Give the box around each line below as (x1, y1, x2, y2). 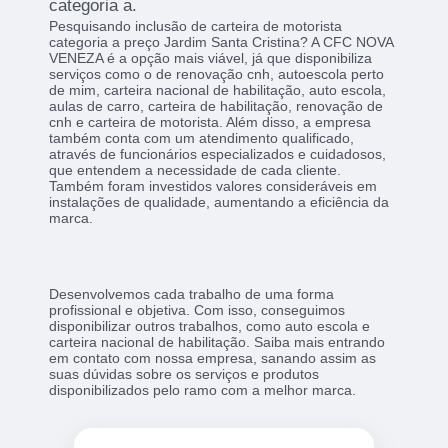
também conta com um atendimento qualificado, (49, 130, 355, 147)
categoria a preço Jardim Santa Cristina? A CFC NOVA (49, 34, 394, 51)
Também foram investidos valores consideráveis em (49, 178, 378, 195)
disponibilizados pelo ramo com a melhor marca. (49, 382, 357, 399)
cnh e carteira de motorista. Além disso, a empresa (49, 114, 372, 131)
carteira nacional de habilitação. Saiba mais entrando (49, 334, 386, 351)
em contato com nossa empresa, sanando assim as (49, 350, 377, 367)
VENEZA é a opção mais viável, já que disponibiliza (49, 50, 373, 67)
